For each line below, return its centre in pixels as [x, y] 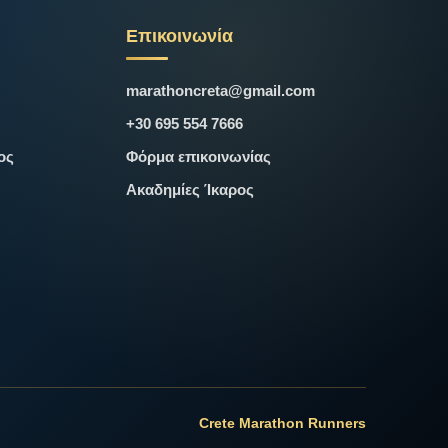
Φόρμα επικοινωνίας [199, 156]
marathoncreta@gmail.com [221, 90]
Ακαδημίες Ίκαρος [190, 189]
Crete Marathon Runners [282, 422]
